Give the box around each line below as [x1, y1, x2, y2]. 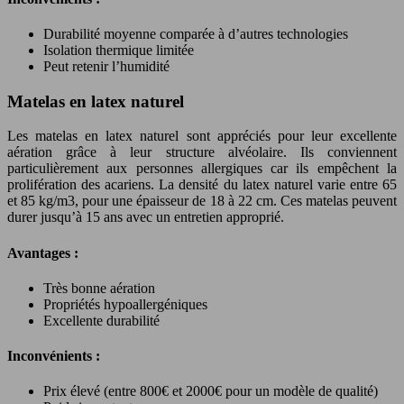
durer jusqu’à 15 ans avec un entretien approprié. [7, 209, 284, 225]
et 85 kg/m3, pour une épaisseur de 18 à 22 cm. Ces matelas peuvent [7, 193, 397, 209]
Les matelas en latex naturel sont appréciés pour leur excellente [7, 128, 397, 144]
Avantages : [7, 244, 78, 261]
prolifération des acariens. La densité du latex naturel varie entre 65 [7, 177, 397, 193]
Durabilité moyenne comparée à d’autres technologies [43, 25, 348, 41]
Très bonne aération [43, 280, 155, 296]
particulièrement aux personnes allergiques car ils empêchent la [7, 161, 397, 177]
